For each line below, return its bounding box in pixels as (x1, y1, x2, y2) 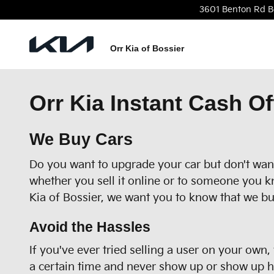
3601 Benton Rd (199, 5, 265, 15)
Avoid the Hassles (29, 219, 150, 235)
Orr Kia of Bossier (110, 44, 184, 53)
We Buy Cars (29, 130, 133, 149)
